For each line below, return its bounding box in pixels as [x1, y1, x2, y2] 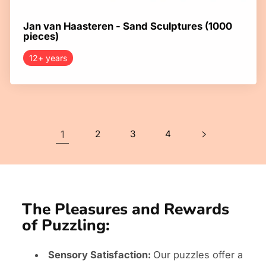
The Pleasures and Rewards [21, 198, 229, 220]
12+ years [28, 53, 67, 64]
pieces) [23, 30, 59, 43]
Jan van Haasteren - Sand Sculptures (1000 [23, 20, 232, 33]
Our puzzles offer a [153, 249, 243, 261]
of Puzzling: [21, 214, 110, 236]
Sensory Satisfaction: [48, 249, 153, 261]
